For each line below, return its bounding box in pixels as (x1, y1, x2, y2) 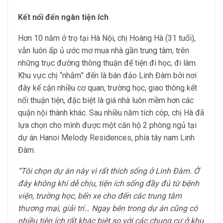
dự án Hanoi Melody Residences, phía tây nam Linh (18, 133, 195, 142)
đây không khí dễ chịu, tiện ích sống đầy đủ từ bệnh (18, 179, 199, 188)
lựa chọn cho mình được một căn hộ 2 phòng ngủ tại (18, 120, 197, 130)
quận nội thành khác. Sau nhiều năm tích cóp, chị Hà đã (18, 108, 204, 117)
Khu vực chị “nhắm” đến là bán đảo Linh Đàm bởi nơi (18, 71, 197, 80)
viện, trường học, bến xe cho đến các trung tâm (18, 191, 182, 201)
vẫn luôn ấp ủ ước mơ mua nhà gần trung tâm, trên (18, 46, 189, 55)
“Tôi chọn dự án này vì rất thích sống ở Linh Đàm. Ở (18, 166, 199, 176)
